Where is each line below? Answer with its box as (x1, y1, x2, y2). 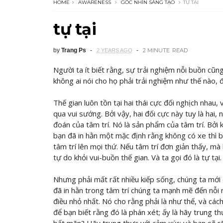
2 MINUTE (143, 47, 170, 54)
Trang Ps (61, 47, 86, 54)
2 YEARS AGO (97, 47, 132, 53)
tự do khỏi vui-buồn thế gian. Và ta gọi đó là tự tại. (53, 152, 222, 162)
